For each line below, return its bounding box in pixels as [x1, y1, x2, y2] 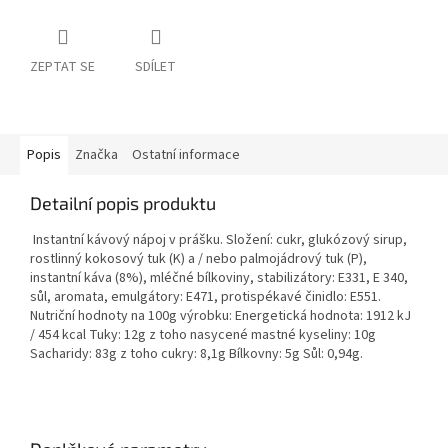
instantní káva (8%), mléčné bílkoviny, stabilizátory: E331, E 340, [30, 268, 408, 289]
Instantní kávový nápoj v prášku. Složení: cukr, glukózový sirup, [30, 230, 407, 251]
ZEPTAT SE [30, 57, 95, 78]
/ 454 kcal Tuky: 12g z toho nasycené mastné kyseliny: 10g [30, 325, 376, 346]
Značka [75, 145, 118, 166]
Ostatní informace [132, 145, 240, 166]
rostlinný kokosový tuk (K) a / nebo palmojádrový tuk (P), [30, 249, 367, 270]
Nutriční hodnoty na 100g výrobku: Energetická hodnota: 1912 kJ [30, 306, 411, 327]
